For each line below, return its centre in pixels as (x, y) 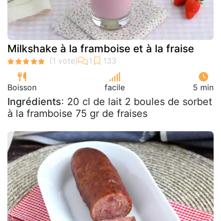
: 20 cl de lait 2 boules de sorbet (137, 102)
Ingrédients (34, 102)
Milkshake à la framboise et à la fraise (101, 49)
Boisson (22, 87)
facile (115, 87)
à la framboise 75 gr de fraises (77, 113)
